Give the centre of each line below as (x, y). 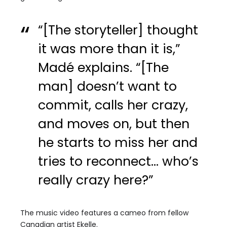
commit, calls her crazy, (113, 105)
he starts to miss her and (118, 143)
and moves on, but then (114, 124)
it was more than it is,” (109, 49)
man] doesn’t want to (108, 86)
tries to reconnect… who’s (119, 161)
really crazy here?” (96, 180)
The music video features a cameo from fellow (104, 213)
